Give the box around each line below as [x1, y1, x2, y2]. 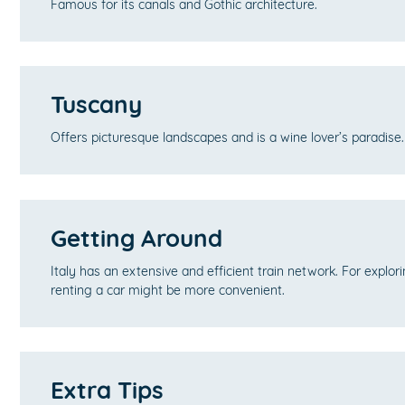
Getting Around [51, 222, 222, 253]
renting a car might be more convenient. [51, 281, 285, 298]
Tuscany [51, 89, 142, 120]
